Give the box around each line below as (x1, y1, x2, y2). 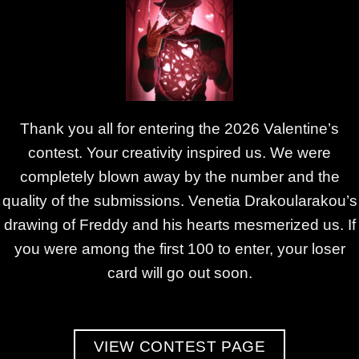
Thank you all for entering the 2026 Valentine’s (20, 119, 339, 137)
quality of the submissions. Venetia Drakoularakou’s (2, 192, 357, 209)
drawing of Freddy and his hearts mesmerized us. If (3, 216, 356, 233)
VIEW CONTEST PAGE (93, 337, 266, 355)
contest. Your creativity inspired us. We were (28, 143, 331, 161)
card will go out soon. (107, 264, 252, 281)
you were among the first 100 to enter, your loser (14, 240, 345, 257)
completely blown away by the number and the (19, 167, 340, 185)
